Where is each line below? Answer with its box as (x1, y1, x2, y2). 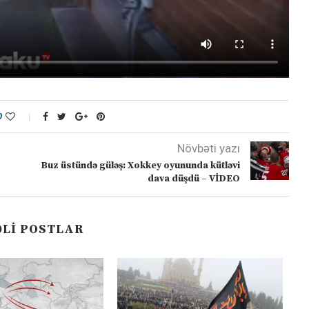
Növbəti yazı (177, 141, 240, 156)
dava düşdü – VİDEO (147, 172, 240, 186)
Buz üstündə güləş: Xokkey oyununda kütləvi (40, 159, 240, 172)
